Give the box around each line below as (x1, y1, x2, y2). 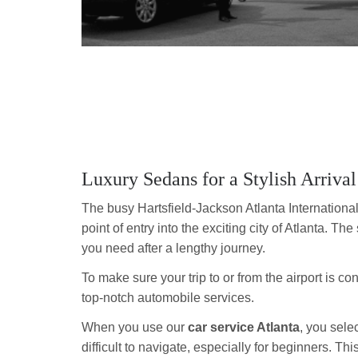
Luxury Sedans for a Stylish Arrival (82, 169, 356, 189)
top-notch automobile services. (82, 291, 254, 304)
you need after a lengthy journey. (82, 241, 265, 255)
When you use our (82, 320, 188, 334)
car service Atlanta (188, 320, 300, 334)
